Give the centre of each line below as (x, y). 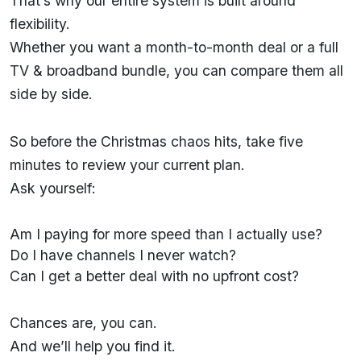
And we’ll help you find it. (93, 346)
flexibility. (40, 23)
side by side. (51, 93)
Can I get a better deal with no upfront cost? (154, 276)
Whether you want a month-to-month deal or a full (174, 47)
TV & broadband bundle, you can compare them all (176, 70)
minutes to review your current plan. (127, 164)
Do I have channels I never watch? (123, 255)
